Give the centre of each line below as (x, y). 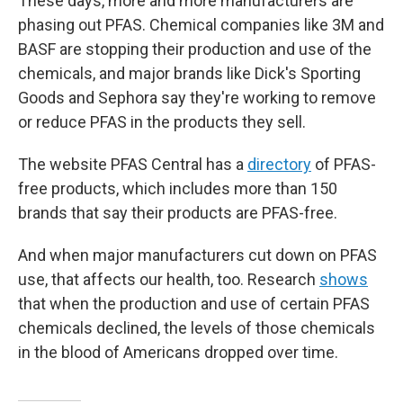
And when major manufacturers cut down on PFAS (197, 255)
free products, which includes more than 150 (178, 188)
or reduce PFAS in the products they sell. (162, 122)
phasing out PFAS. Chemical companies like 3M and (201, 25)
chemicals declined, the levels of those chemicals (197, 328)
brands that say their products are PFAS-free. (178, 213)
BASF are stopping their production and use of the (195, 49)
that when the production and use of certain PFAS (194, 304)
